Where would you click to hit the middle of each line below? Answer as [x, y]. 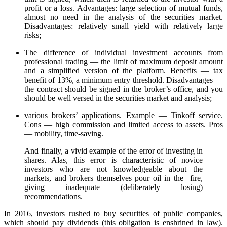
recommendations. [53, 197]
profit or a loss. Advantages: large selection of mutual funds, [124, 8]
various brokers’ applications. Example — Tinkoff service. [124, 116]
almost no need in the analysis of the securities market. [124, 17]
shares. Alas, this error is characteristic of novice [113, 160]
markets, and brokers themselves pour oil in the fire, [113, 178]
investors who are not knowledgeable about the [113, 169]
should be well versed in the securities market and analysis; [118, 98]
